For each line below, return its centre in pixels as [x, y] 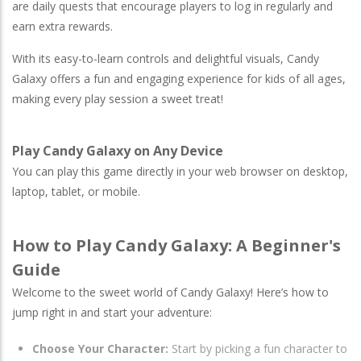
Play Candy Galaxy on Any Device [118, 150]
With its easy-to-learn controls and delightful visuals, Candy [166, 58]
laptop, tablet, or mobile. [76, 191]
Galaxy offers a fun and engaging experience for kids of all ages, [179, 78]
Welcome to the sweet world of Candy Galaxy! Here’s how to [170, 292]
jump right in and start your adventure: [112, 312]
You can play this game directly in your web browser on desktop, [180, 171]
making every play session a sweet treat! [118, 98]
